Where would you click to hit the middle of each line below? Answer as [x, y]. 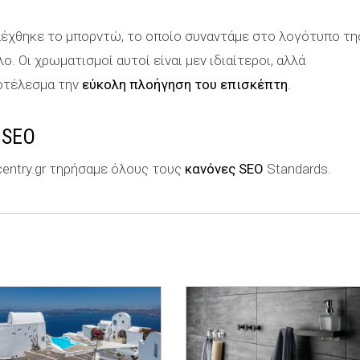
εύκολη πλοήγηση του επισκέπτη [185, 84]
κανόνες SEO [224, 169]
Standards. [297, 169]
